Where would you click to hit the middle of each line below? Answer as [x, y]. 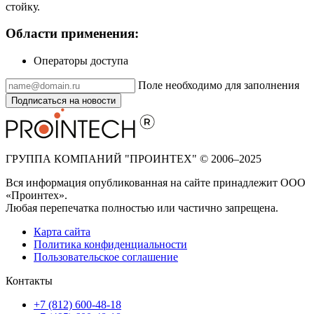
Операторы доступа [81, 60]
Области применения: [72, 34]
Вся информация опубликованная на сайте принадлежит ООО [156, 182]
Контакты [29, 280]
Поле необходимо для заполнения [219, 85]
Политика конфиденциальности [110, 244]
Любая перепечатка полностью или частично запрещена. [142, 207]
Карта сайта [62, 231]
